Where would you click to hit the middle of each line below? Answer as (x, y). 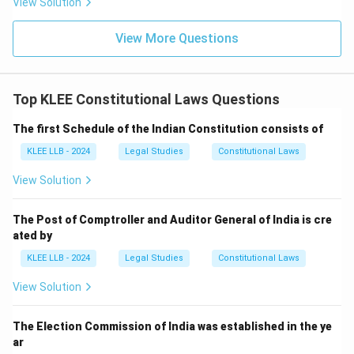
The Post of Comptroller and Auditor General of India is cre (172, 220)
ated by (32, 235)
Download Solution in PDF (177, 13)
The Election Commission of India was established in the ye (172, 326)
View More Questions (177, 38)
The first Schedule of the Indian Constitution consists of (168, 129)
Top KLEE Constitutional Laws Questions (146, 99)
